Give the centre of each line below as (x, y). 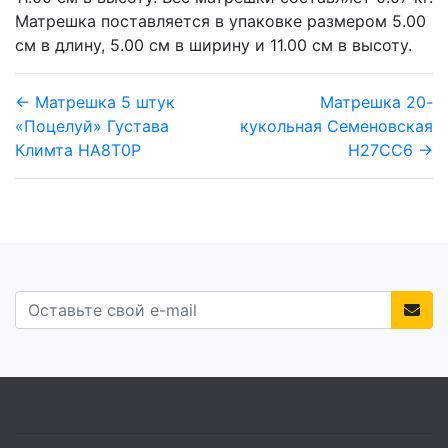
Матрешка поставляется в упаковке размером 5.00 (220, 20)
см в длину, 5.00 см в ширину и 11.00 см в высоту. (213, 44)
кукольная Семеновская (336, 125)
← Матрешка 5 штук (95, 101)
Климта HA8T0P (78, 149)
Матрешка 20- (376, 101)
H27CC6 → (390, 149)
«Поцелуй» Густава (92, 125)
